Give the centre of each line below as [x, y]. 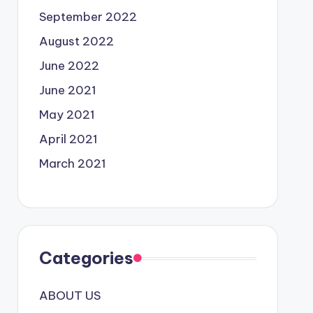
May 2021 [67, 115]
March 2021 [72, 163]
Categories [86, 258]
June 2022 [69, 66]
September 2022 [88, 17]
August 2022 [76, 41]
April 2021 [68, 139]
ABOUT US [70, 296]
